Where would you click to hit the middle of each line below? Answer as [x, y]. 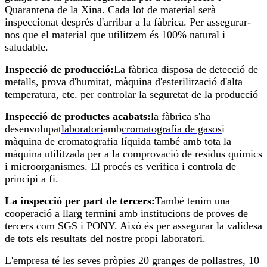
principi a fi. [32, 179]
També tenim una [193, 201]
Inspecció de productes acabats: [78, 117]
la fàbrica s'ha [181, 117]
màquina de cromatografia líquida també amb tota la [118, 142]
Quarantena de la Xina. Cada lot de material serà [110, 10]
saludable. [27, 47]
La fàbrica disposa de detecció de [186, 69]
